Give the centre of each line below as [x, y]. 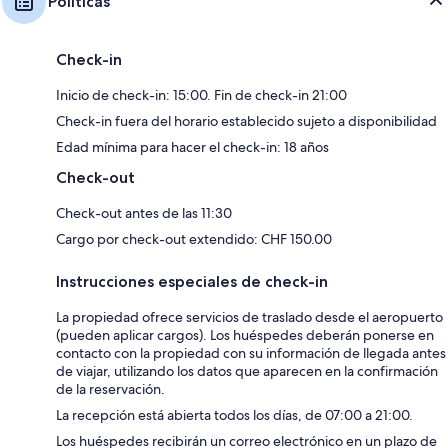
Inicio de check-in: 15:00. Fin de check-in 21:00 [201, 94]
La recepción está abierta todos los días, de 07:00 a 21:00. [234, 414]
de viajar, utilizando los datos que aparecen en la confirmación [247, 370]
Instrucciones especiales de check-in [192, 281]
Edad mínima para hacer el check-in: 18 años [192, 146]
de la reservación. [110, 388]
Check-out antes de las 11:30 [144, 212]
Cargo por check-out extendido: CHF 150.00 [194, 238]
